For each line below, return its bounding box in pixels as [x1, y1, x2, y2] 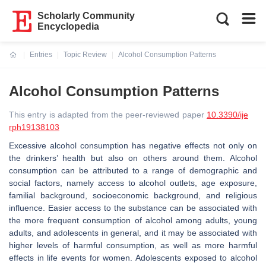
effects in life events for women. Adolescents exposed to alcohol [9, 253, 257, 262]
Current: [9, 58, 37, 66]
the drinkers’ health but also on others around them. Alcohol [9, 153, 257, 163]
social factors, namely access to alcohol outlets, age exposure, [9, 178, 257, 188]
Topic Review [64, 50, 107, 59]
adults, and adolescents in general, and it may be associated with [9, 228, 257, 237]
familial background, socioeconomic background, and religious [9, 191, 257, 200]
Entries [30, 50, 52, 59]
